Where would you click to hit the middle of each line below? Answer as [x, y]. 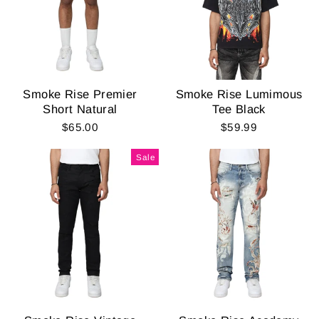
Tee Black [239, 109]
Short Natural [80, 109]
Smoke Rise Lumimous [239, 94]
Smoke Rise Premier [80, 94]
